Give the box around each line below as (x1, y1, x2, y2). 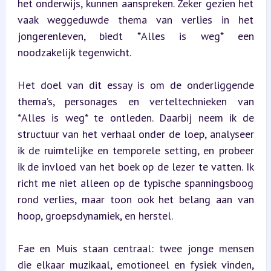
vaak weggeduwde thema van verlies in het (17, 12, 254, 27)
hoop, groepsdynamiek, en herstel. (17, 208, 173, 223)
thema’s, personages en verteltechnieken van (17, 94, 254, 108)
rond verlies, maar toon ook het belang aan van (17, 192, 254, 206)
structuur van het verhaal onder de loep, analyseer (17, 126, 254, 141)
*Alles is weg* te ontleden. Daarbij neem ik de (17, 110, 254, 125)
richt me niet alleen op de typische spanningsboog (17, 175, 254, 190)
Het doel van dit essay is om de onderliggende (17, 77, 254, 92)
